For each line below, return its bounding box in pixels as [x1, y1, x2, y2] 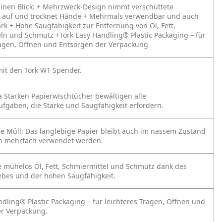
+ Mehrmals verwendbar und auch [83, 11, 199, 21]
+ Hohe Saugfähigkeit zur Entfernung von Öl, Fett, [9, 21, 175, 30]
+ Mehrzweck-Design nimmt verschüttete [37, 2, 173, 11]
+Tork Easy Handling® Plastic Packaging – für [55, 30, 206, 40]
